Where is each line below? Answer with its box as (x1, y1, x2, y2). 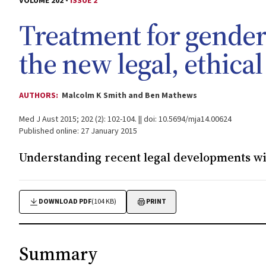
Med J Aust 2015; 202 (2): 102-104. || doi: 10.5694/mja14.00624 (19, 113, 232, 125)
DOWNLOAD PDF (39, 197, 91, 207)
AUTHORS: (19, 90, 60, 102)
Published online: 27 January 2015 (19, 125, 137, 137)
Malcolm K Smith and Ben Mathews (62, 90, 197, 102)
